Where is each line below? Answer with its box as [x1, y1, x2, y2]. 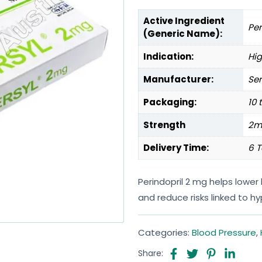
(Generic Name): [143, 27, 222, 40]
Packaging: [143, 96, 196, 108]
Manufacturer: [143, 73, 213, 85]
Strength [143, 119, 185, 131]
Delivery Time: [143, 142, 209, 154]
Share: [138, 247, 163, 259]
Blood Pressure [192, 226, 256, 239]
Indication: [143, 50, 194, 63]
